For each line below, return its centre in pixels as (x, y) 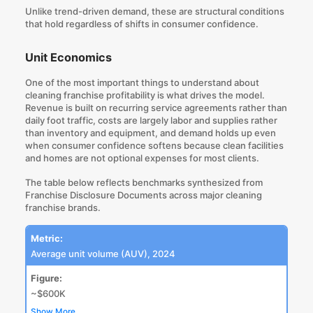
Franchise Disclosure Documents (96, 195)
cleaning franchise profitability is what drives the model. (145, 95)
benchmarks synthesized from (197, 182)
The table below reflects (78, 182)
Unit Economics (68, 58)
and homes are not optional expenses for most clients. (142, 158)
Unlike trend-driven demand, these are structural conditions (154, 12)
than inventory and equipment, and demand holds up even (150, 133)
